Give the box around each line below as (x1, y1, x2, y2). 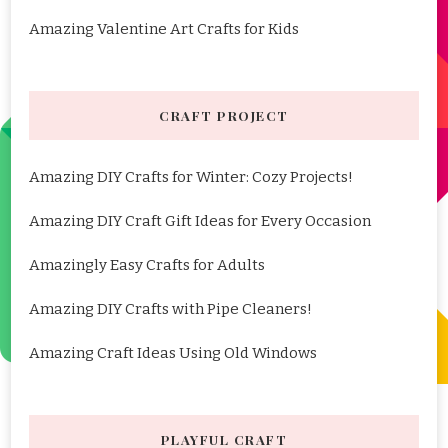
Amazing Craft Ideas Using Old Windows (29, 344, 317, 363)
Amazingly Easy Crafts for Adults (29, 256, 265, 275)
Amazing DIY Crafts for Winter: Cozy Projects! (29, 168, 353, 187)
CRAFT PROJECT (159, 107, 289, 125)
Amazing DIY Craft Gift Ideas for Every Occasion (29, 212, 371, 231)
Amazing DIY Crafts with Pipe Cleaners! (29, 300, 312, 319)
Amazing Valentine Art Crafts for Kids (29, 20, 299, 39)
